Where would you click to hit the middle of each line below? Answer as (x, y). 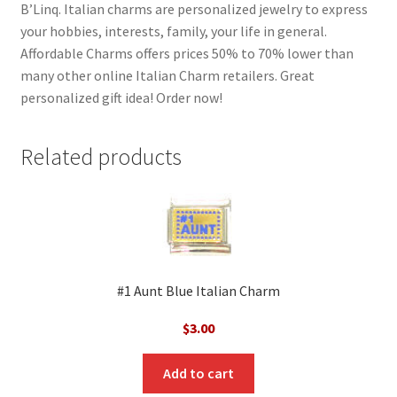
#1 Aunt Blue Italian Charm (198, 291)
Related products (101, 156)
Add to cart (198, 373)
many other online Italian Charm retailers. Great (167, 75)
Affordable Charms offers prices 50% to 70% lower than (187, 53)
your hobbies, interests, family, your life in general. (173, 31)
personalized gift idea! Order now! (121, 97)
